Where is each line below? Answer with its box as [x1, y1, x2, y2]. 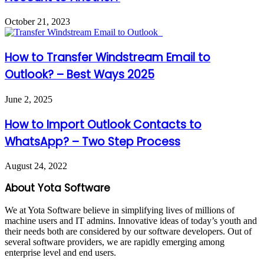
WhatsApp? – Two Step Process [5, 133, 180, 150]
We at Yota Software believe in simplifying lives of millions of [5, 205, 235, 216]
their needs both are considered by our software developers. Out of [5, 226, 252, 237]
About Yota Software [5, 181, 110, 196]
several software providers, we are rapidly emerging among [5, 237, 225, 247]
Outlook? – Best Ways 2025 [5, 67, 154, 83]
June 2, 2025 [5, 94, 52, 104]
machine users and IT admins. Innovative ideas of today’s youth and [5, 216, 257, 226]
